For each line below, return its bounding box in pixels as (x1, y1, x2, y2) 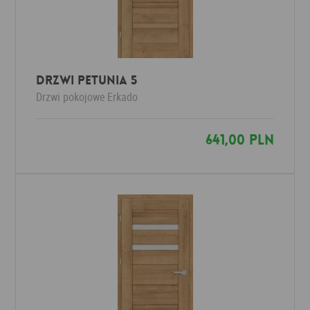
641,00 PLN (205, 131, 274, 149)
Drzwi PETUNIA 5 (36, 72, 138, 89)
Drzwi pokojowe (36, 89, 106, 104)
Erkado (107, 89, 138, 104)
